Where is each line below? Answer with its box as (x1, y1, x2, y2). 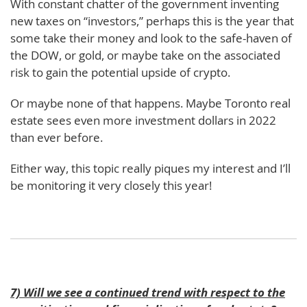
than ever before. (10, 129, 103, 145)
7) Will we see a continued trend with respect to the (10, 284, 285, 300)
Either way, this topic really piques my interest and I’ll (10, 160, 291, 176)
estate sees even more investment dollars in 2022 (10, 112, 276, 128)
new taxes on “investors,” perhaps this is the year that (10, 12, 294, 29)
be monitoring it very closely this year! (10, 177, 212, 193)
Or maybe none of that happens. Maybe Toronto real (10, 95, 291, 111)
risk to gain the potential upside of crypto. (10, 64, 230, 80)
